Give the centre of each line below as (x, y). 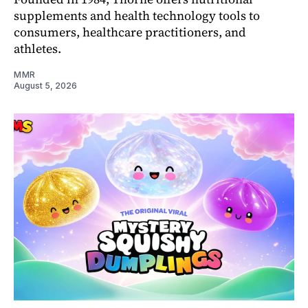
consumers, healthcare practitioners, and (130, 32)
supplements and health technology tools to (137, 15)
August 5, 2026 (45, 85)
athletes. (37, 48)
